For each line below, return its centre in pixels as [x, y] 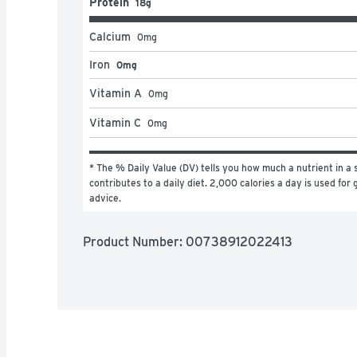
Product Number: [134, 241]
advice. [105, 198]
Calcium [110, 36]
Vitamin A [116, 93]
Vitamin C [115, 122]
